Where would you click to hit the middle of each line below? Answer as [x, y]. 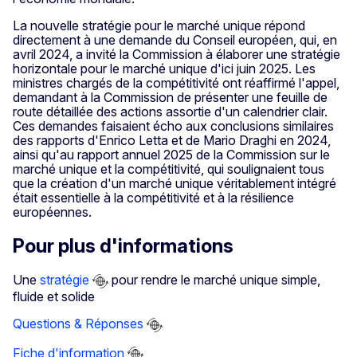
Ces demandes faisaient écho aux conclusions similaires [173, 126]
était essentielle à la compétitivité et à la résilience [153, 198]
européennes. [52, 212]
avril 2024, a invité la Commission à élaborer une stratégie [177, 55]
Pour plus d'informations [123, 246]
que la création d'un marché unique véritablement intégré [175, 184]
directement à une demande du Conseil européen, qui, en [175, 40]
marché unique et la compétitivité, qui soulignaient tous [169, 169]
